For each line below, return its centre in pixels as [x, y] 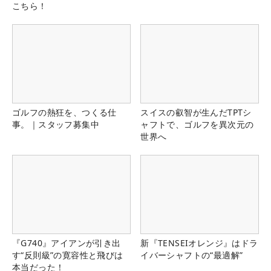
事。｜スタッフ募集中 [56, 125]
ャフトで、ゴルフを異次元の [197, 125]
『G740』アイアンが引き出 [67, 243]
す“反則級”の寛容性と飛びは [68, 255]
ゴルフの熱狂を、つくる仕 [64, 113]
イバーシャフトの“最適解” [192, 255]
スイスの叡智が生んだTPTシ [196, 113]
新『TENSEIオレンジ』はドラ [199, 243]
